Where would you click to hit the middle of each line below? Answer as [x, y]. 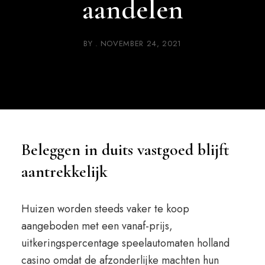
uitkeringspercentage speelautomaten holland [125, 243]
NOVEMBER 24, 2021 [141, 43]
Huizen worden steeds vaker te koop [105, 209]
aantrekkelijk [64, 172]
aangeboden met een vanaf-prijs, [97, 226]
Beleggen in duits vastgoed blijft [125, 150]
